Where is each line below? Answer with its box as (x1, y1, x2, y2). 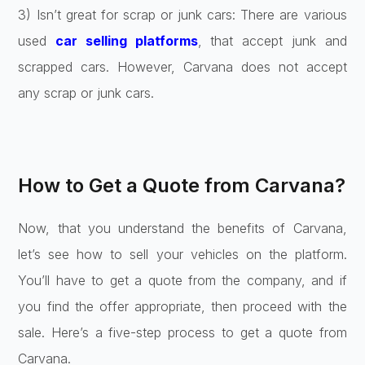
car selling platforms (55, 32, 198, 49)
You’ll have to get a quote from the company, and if (18, 271, 347, 288)
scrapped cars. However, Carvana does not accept (18, 58, 347, 75)
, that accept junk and (197, 32, 347, 49)
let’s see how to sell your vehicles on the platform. (18, 245, 347, 262)
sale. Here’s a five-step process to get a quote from (18, 323, 347, 341)
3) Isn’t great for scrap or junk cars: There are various (18, 6, 347, 23)
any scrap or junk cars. (18, 84, 155, 101)
